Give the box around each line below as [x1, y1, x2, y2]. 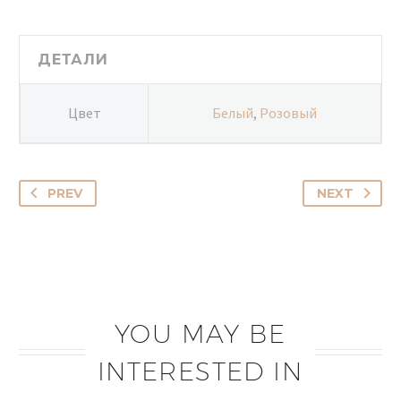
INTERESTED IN [97, 355, 303, 386]
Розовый [260, 103, 317, 122]
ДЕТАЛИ [38, 50, 108, 68]
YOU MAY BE [115, 318, 286, 348]
